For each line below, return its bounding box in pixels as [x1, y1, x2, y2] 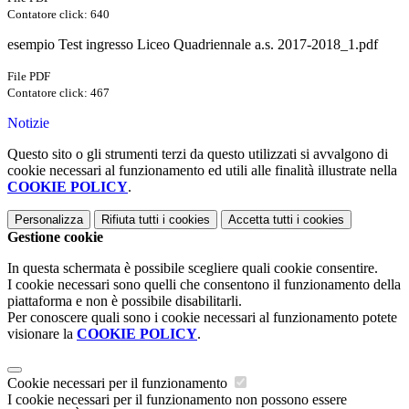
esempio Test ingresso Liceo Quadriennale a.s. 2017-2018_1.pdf [7, 37, 378, 53]
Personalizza [15, 213, 83, 227]
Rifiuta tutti [101, 213, 159, 227]
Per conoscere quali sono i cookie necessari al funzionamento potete [7, 309, 397, 326]
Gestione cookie [7, 229, 103, 246]
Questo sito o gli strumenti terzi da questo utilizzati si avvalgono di [7, 146, 388, 163]
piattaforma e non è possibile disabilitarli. [7, 293, 242, 309]
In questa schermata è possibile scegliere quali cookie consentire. [7, 260, 378, 277]
